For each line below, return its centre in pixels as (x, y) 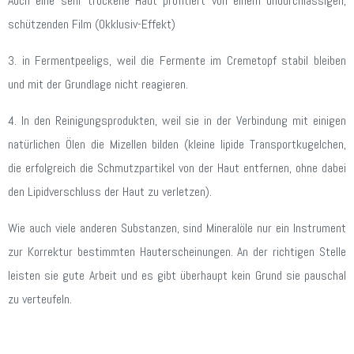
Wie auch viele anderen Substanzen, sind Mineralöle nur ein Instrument (177, 228)
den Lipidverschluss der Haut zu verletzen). (110, 192)
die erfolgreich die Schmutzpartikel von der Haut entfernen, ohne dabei (177, 168)
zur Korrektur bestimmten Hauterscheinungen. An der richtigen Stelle (177, 252)
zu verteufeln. (40, 299)
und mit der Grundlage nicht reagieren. (98, 85)
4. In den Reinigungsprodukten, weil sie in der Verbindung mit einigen (177, 121)
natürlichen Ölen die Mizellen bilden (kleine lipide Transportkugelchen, (177, 145)
